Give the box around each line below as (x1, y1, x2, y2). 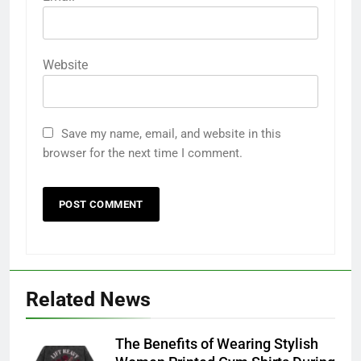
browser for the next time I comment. (43, 145, 243, 160)
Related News (26, 287, 151, 311)
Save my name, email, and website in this (61, 126, 281, 141)
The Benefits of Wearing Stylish (115, 335, 318, 352)
